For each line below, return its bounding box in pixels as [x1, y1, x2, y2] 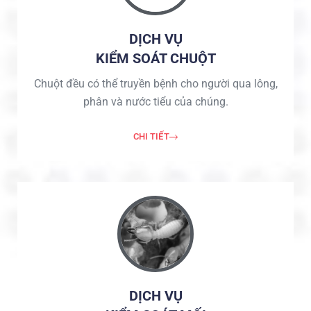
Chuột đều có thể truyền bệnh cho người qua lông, [33, 77, 278, 91]
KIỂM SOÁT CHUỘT [95, 50, 216, 67]
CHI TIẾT [133, 131, 169, 142]
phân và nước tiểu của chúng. [83, 95, 228, 109]
